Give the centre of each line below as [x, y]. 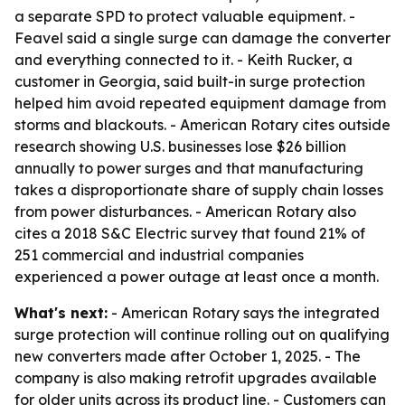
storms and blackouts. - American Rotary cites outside [202, 125]
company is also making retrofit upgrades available [196, 378]
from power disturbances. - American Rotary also [185, 212]
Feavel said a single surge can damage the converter [202, 38]
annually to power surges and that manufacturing [189, 168]
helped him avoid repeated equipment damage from [200, 103]
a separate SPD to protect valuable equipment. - [185, 16]
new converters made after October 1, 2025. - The [188, 356]
